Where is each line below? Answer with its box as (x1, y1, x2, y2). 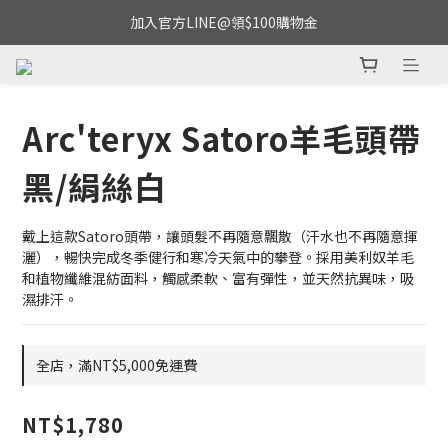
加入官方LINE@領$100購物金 (130, 12, 318, 32)
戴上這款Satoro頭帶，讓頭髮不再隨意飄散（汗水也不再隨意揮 (22, 226, 418, 247)
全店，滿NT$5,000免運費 (36, 355, 197, 376)
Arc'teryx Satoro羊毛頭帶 (22, 115, 421, 162)
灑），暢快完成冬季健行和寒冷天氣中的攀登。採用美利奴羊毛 (22, 247, 414, 268)
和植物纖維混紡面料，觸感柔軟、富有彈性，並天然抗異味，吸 (22, 268, 414, 289)
